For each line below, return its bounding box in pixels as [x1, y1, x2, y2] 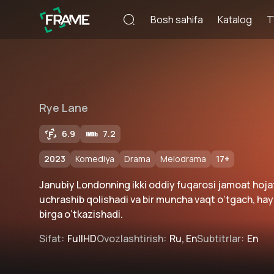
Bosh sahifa [150, 13, 203, 26]
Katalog [218, 13, 252, 26]
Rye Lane [39, 100, 88, 115]
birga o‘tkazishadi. [39, 207, 123, 221]
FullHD [67, 232, 97, 245]
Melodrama [160, 153, 206, 165]
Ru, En [169, 232, 197, 245]
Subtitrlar [197, 232, 241, 245]
